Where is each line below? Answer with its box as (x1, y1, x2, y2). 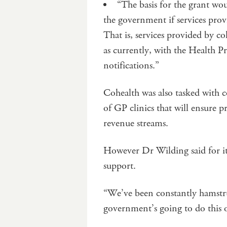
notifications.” (103, 58, 159, 72)
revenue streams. (103, 116, 168, 130)
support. (103, 159, 136, 173)
